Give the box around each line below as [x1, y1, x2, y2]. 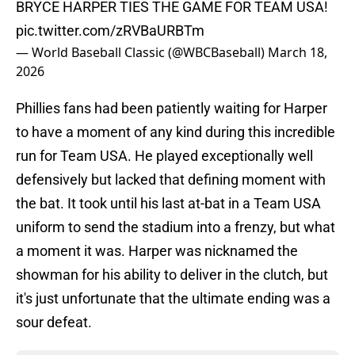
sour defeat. [16, 314, 92, 331]
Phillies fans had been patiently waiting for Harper [16, 100, 327, 117]
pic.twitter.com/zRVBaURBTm [16, 22, 204, 40]
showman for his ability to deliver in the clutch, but [16, 266, 328, 284]
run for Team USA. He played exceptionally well [16, 147, 313, 165]
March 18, [268, 44, 327, 62]
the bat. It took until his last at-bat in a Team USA [16, 195, 321, 212]
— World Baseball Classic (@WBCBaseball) [16, 44, 268, 62]
